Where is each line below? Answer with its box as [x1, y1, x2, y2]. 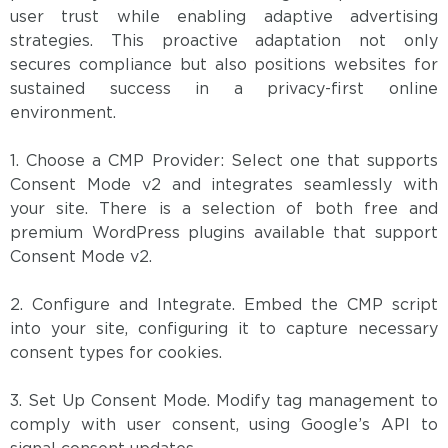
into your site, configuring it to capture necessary [10, 322, 438, 338]
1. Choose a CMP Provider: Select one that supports [10, 154, 438, 170]
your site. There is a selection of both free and [10, 202, 438, 218]
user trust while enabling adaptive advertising [10, 10, 438, 26]
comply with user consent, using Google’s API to [10, 418, 438, 434]
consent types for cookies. [10, 346, 222, 362]
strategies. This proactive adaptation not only [10, 34, 438, 50]
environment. [10, 106, 116, 122]
